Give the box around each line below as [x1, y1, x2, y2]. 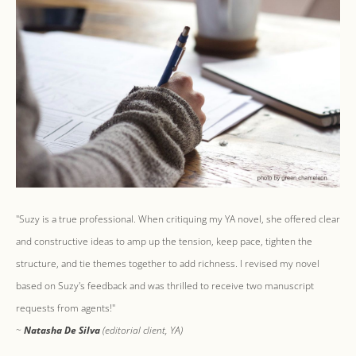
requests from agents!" [16, 300, 115, 315]
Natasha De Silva [24, 323, 100, 337]
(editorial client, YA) [100, 323, 183, 337]
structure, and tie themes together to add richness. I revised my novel [16, 256, 319, 270]
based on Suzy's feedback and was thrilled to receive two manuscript [16, 278, 314, 292]
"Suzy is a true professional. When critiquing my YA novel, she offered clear [16, 211, 340, 226]
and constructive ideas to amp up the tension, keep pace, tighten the [16, 234, 312, 248]
